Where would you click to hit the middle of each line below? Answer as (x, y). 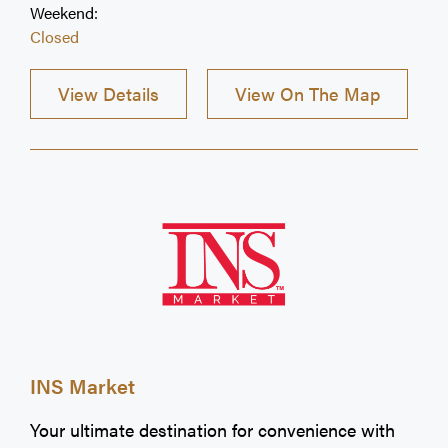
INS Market (82, 385)
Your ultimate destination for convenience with (212, 429)
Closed (54, 36)
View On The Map (307, 94)
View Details (108, 94)
